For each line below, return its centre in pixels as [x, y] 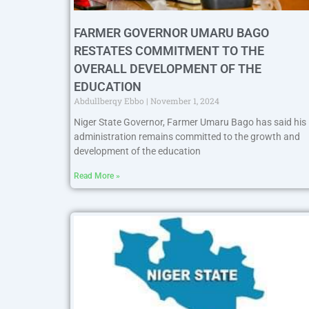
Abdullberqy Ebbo [110, 101]
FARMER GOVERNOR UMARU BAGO [171, 33]
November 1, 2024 [184, 101]
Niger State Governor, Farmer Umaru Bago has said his [190, 122]
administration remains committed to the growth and [187, 137]
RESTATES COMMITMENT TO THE [169, 51]
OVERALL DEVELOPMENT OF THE [168, 69]
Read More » [97, 176]
